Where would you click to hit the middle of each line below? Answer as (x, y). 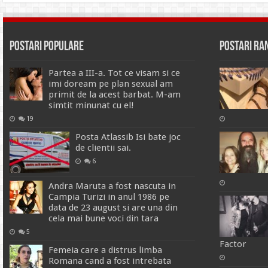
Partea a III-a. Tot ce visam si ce (114, 73)
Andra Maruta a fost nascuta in (112, 186)
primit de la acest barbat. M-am (114, 95)
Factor (233, 244)
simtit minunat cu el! (91, 106)
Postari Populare (46, 47)
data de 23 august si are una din (113, 207)
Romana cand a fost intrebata (109, 261)
